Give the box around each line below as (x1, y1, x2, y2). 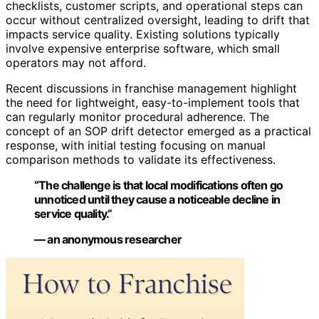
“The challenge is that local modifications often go (34, 177, 283, 192)
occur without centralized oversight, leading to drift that (6, 12, 310, 27)
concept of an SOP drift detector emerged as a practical (6, 123, 311, 138)
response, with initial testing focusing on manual (6, 137, 266, 152)
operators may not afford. (6, 55, 146, 70)
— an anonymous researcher (34, 231, 182, 246)
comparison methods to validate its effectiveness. (6, 152, 276, 167)
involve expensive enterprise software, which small (6, 41, 280, 56)
